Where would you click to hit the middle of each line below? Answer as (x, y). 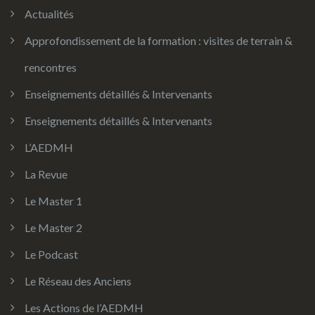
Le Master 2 (53, 227)
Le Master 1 (53, 201)
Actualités (49, 14)
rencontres (51, 67)
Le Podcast (51, 254)
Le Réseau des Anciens (78, 281)
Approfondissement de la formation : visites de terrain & (159, 40)
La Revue (46, 174)
